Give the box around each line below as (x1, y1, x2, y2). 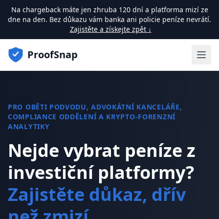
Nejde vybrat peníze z (8, 138, 196, 162)
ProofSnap (27, 48, 78, 61)
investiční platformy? (8, 160, 194, 184)
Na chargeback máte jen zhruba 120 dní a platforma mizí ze (11, 5, 208, 14)
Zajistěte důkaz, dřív (8, 182, 186, 206)
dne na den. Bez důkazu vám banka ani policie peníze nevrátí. (8, 15, 211, 24)
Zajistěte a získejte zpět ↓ (69, 24, 152, 34)
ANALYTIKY (8, 122, 50, 131)
